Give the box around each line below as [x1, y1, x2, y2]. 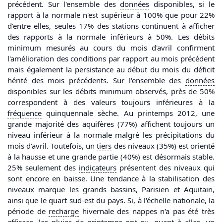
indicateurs [79, 163, 116, 173]
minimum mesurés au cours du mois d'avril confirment [7, 43, 215, 53]
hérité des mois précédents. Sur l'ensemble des [7, 75, 185, 86]
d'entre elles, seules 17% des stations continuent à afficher [7, 21, 215, 31]
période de [7, 206, 49, 217]
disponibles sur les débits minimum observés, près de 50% [7, 86, 215, 97]
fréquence [7, 108, 42, 118]
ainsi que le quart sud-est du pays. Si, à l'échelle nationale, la [7, 195, 215, 206]
